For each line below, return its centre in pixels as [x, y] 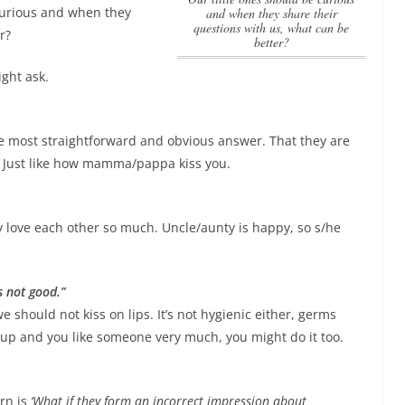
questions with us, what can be [271, 28]
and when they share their [271, 14]
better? [271, 42]
